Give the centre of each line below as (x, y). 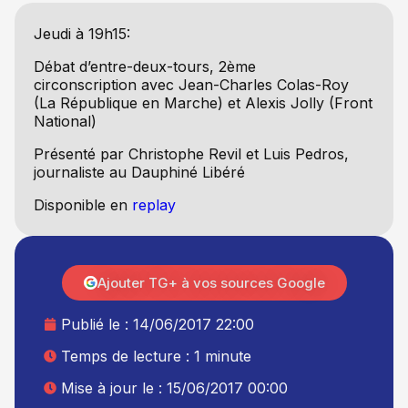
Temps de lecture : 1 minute (156, 357)
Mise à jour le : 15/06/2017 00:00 (174, 388)
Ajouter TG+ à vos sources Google (211, 283)
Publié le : (97, 325)
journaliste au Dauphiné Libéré (139, 172)
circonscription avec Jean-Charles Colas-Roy (191, 84)
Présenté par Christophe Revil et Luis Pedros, (191, 153)
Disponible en (82, 204)
